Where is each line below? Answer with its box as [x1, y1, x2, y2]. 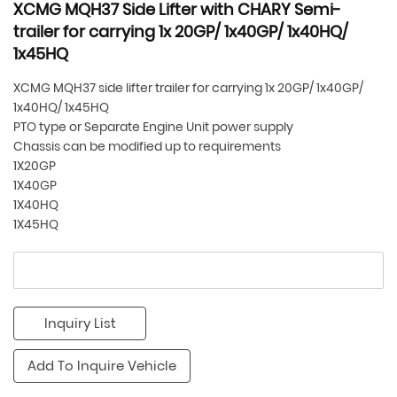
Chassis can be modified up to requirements [13, 137, 284, 156]
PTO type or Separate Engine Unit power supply [13, 118, 293, 136]
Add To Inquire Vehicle [27, 356, 176, 376]
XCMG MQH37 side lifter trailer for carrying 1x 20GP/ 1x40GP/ [13, 79, 363, 97]
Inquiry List [43, 314, 116, 333]
